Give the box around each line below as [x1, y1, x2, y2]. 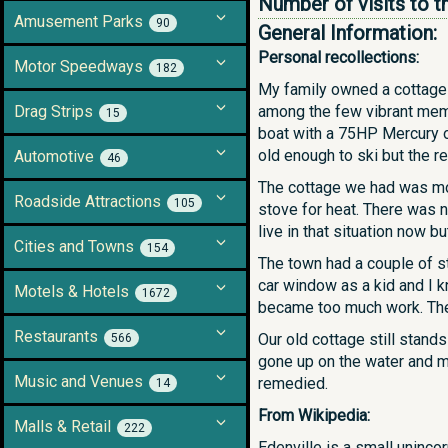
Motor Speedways [14, 57, 143, 76]
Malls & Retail [14, 417, 111, 436]
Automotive [14, 147, 94, 166]
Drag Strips [14, 102, 93, 121]
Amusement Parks [14, 12, 143, 31]
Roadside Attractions [14, 192, 161, 211]
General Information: [258, 21, 437, 45]
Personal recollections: [258, 48, 419, 67]
